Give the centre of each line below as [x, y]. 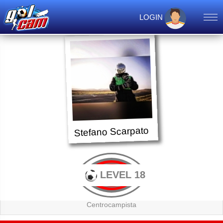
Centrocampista [111, 205]
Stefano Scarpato [111, 132]
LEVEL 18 [121, 175]
